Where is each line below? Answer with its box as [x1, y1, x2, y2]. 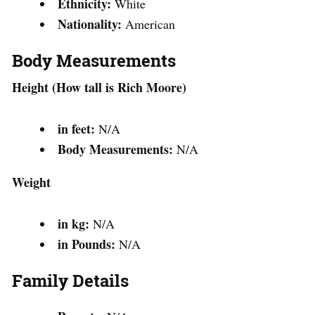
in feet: [58, 120, 95, 138]
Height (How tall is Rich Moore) [12, 78, 186, 96]
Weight [12, 173, 51, 191]
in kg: [58, 214, 89, 233]
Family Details [12, 269, 129, 292]
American [125, 15, 175, 32]
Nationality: [58, 15, 125, 33]
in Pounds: [58, 235, 115, 253]
